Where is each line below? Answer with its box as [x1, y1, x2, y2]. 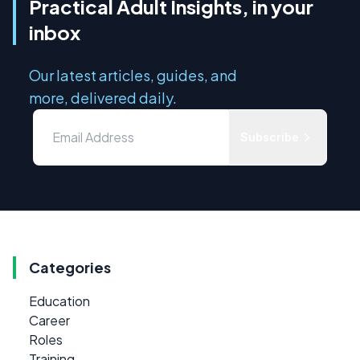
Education [29, 292, 90, 309]
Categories [29, 257, 111, 276]
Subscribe [240, 129, 299, 144]
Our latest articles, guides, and [29, 65, 237, 84]
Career [29, 311, 70, 329]
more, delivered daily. [29, 88, 177, 107]
